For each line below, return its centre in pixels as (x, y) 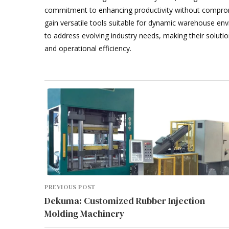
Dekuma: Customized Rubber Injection (125, 200)
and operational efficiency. (88, 48)
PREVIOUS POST (70, 187)
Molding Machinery (85, 213)
